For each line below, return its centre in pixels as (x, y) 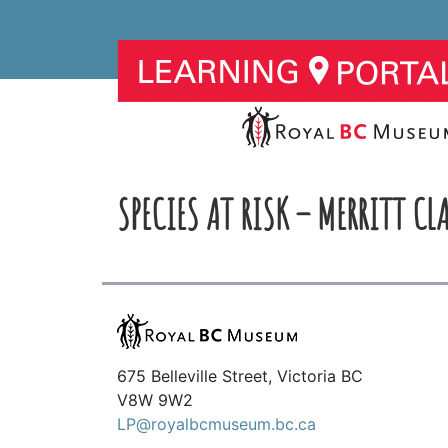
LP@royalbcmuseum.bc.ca (216, 423)
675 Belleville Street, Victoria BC (240, 375)
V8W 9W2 (155, 399)
